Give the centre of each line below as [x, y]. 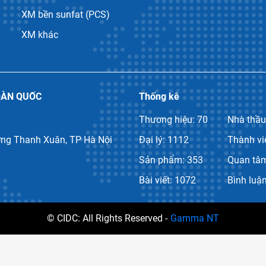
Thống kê [159, 96]
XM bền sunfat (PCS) [65, 14]
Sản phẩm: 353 [171, 160]
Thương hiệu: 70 [173, 119]
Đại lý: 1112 [164, 140]
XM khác [39, 34]
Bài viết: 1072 [167, 180]
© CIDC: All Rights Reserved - [107, 218]
